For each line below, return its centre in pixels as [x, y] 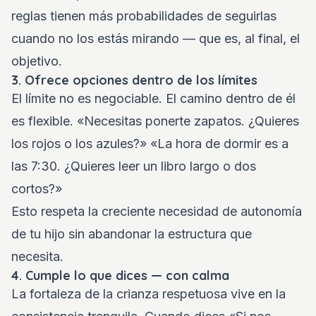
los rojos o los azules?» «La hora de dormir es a [150, 144]
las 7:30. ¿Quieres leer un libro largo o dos [134, 166]
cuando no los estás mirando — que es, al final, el [156, 38]
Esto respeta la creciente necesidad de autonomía [157, 211]
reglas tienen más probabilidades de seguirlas [144, 16]
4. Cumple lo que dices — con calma [120, 275]
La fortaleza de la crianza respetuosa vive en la [148, 294]
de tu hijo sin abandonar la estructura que [132, 234]
